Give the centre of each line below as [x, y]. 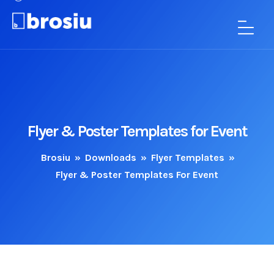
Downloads [111, 157]
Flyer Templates [188, 157]
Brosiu [56, 157]
